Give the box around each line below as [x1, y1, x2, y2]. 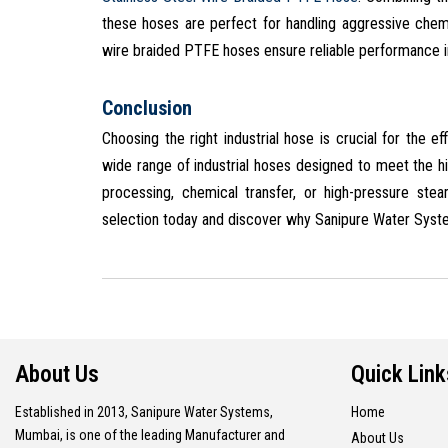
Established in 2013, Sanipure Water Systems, [15, 403, 273, 420]
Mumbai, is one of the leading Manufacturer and [15, 426, 285, 443]
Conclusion [102, 95, 192, 120]
